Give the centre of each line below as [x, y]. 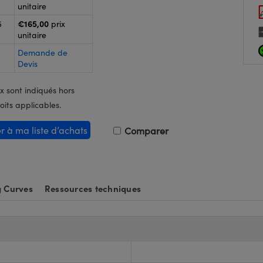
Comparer [145, 131]
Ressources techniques [92, 188]
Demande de [43, 53]
